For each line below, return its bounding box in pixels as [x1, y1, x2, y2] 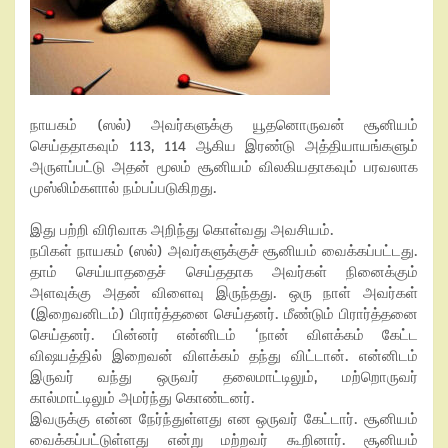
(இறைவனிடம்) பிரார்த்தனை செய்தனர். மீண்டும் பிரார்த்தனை [30, 305, 418, 323]
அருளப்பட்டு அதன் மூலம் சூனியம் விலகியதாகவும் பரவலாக [30, 158, 418, 176]
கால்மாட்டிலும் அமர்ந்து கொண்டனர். [30, 389, 255, 407]
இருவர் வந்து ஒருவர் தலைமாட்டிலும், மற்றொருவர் [30, 368, 418, 386]
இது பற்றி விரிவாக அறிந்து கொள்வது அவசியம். [30, 221, 334, 239]
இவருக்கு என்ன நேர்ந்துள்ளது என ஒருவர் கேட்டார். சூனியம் [30, 410, 418, 428]
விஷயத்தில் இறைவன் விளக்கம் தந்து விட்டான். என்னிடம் [30, 347, 418, 365]
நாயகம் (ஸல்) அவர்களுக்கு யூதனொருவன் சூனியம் [30, 116, 418, 134]
